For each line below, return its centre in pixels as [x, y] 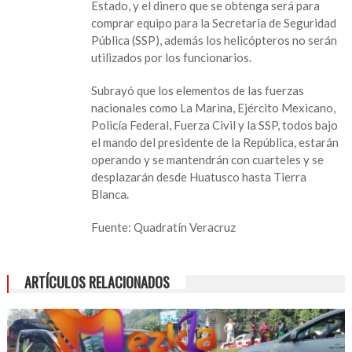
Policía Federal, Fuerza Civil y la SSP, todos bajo [215, 125]
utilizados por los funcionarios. [172, 58]
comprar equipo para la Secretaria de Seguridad [214, 23]
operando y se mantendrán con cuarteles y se [208, 160]
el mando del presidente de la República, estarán [215, 143]
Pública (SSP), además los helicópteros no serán [214, 40]
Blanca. [110, 194]
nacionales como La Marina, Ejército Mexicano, [214, 108]
